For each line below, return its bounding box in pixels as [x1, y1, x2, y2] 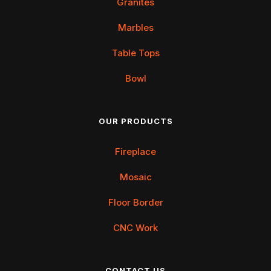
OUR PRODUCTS [98, 116, 173, 126]
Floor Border [108, 196, 163, 208]
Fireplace [115, 145, 156, 157]
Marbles [117, 21, 154, 33]
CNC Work [113, 221, 158, 233]
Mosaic [119, 171, 152, 183]
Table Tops [111, 47, 160, 59]
